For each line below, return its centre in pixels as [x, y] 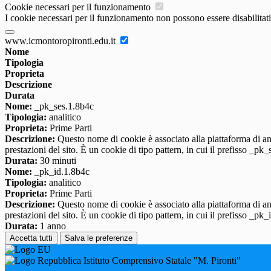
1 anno [52, 226]
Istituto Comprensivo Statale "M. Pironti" [161, 261]
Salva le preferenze [99, 238]
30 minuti [57, 161]
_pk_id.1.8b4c [61, 172]
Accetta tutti [31, 238]
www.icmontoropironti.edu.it [61, 41]
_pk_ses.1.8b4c [63, 106]
